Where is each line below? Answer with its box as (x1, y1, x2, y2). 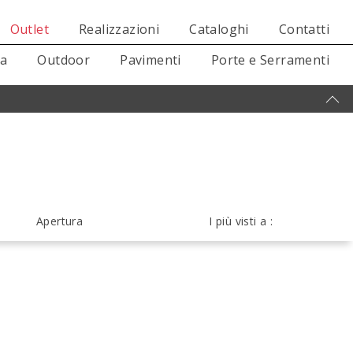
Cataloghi (189, 20, 249, 38)
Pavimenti (120, 51, 181, 69)
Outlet (9, 20, 49, 38)
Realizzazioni (78, 20, 160, 38)
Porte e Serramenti (210, 51, 329, 69)
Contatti (278, 20, 329, 38)
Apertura (36, 214, 84, 229)
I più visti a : (209, 214, 273, 229)
